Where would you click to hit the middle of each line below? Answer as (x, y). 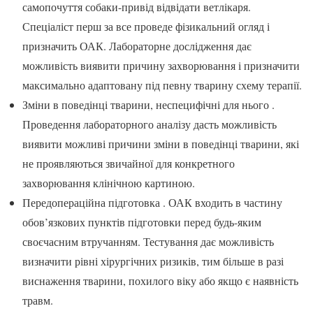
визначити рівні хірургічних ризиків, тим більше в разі (153, 261)
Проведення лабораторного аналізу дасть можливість (150, 124)
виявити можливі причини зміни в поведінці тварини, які (161, 143)
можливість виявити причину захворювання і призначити (161, 65)
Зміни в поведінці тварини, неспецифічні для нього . (148, 104)
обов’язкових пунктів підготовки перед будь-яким (142, 221)
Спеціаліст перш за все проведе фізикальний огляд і (146, 26)
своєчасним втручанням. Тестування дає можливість (148, 241)
